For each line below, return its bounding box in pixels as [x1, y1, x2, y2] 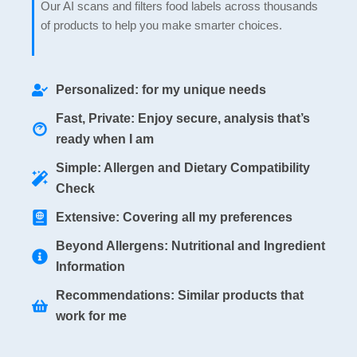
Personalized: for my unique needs [56, 82, 266, 96]
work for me [56, 308, 127, 323]
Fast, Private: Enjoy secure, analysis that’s [56, 111, 310, 125]
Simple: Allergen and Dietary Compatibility [56, 160, 310, 175]
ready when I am [56, 131, 154, 146]
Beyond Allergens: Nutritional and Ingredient [56, 238, 325, 253]
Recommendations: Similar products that [56, 288, 304, 302]
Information [56, 259, 125, 273]
